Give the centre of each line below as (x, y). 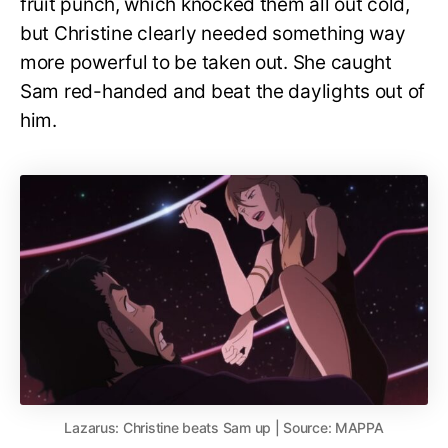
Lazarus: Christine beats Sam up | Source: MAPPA (224, 427)
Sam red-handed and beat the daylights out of (223, 92)
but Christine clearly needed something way (213, 34)
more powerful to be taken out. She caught (206, 63)
